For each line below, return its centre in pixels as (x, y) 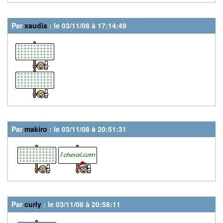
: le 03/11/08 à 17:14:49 (87, 25)
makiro (36, 129)
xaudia (36, 25)
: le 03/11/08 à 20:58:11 (81, 204)
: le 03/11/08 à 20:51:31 (87, 129)
